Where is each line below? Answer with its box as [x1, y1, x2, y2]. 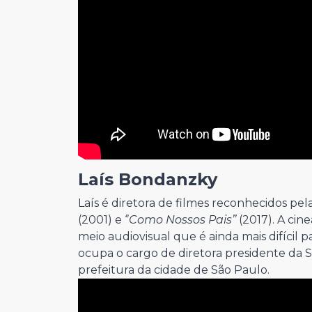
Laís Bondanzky [78, 169, 222, 190]
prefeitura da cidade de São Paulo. [78, 263, 270, 277]
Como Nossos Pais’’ [129, 213, 236, 227]
